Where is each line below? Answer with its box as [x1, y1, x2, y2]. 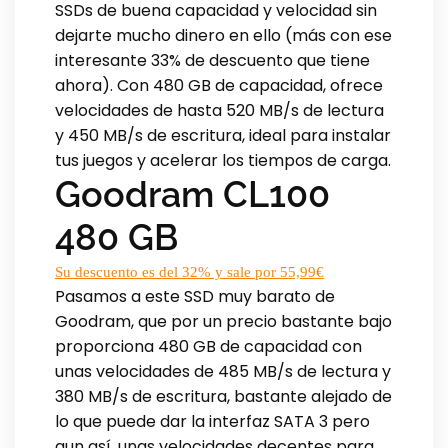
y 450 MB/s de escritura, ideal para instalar [55, 123, 391, 147]
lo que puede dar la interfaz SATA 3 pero [55, 409, 370, 433]
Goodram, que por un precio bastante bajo [55, 309, 392, 333]
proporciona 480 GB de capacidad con [55, 334, 362, 358]
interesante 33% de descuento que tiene [55, 48, 370, 72]
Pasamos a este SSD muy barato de [55, 284, 335, 308]
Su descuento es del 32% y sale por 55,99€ [55, 263, 324, 280]
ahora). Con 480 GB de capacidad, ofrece [55, 73, 383, 97]
